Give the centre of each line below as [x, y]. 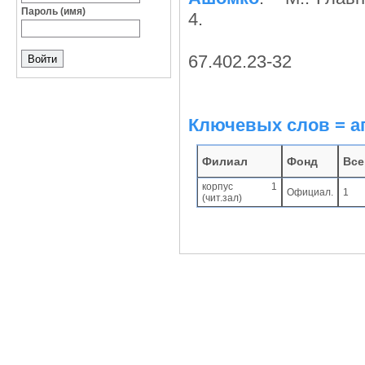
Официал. [310, 192]
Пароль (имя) [53, 11]
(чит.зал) [222, 198]
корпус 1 [240, 187]
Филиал [225, 161]
